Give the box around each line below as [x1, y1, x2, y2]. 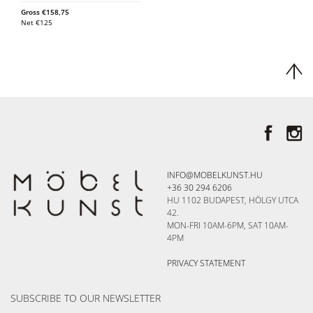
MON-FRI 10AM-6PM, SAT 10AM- [167, 219, 289, 231]
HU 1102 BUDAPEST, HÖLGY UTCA [167, 194, 298, 206]
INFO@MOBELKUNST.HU [167, 168, 263, 181]
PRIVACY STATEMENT [167, 256, 245, 269]
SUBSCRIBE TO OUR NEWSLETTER [10, 291, 161, 305]
